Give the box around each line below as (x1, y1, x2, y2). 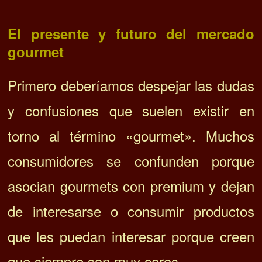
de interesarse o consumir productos (8, 200, 254, 221)
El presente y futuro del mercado (8, 23, 254, 43)
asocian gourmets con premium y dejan (8, 175, 254, 196)
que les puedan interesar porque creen (8, 225, 254, 246)
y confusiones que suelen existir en (8, 99, 254, 120)
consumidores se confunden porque (8, 150, 254, 171)
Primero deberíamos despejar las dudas (8, 74, 254, 95)
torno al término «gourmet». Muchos (8, 125, 254, 146)
